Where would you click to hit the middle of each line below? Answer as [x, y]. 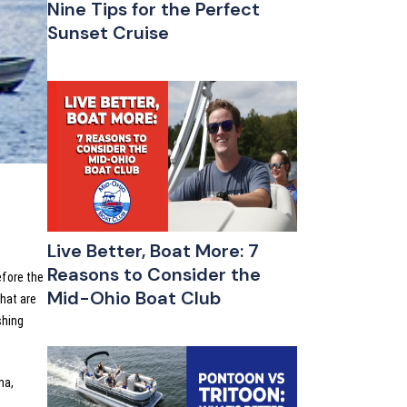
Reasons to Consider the [154, 274]
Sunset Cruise [108, 33]
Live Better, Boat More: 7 [153, 250]
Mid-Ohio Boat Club [134, 298]
